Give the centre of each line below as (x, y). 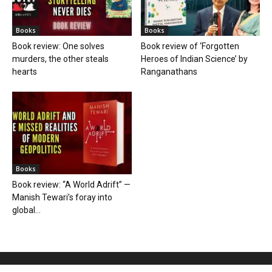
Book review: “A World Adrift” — (71, 184)
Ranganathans (169, 72)
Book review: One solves (58, 46)
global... (26, 210)
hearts (25, 72)
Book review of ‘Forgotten (190, 46)
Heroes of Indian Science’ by (194, 59)
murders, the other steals (60, 59)
